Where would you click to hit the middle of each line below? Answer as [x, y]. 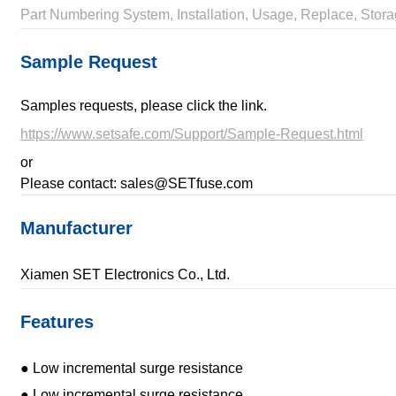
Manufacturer [76, 228]
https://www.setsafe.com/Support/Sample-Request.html [191, 134]
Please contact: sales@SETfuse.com [136, 183]
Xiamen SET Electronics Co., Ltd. [125, 274]
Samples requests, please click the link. [143, 106]
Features [57, 322]
